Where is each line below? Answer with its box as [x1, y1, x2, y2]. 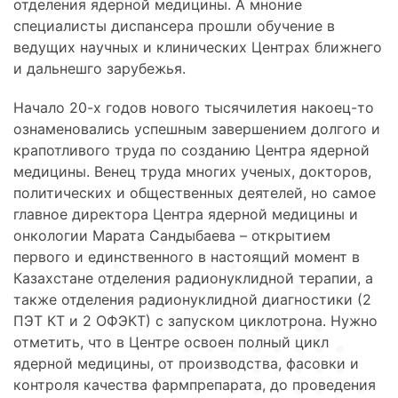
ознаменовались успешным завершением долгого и [13, 120, 380, 139]
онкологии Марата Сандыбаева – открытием [13, 227, 330, 245]
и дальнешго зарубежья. [13, 60, 186, 78]
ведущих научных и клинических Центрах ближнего [13, 38, 382, 57]
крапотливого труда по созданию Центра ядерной [13, 141, 370, 160]
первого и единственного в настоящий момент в [13, 248, 360, 267]
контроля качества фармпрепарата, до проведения [13, 376, 376, 394]
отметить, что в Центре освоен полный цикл [13, 333, 329, 352]
